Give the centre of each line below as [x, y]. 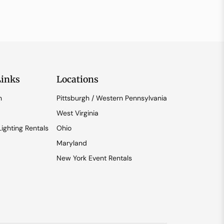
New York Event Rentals [94, 158]
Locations [77, 79]
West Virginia [77, 113]
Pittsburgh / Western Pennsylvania [111, 98]
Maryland [71, 143]
